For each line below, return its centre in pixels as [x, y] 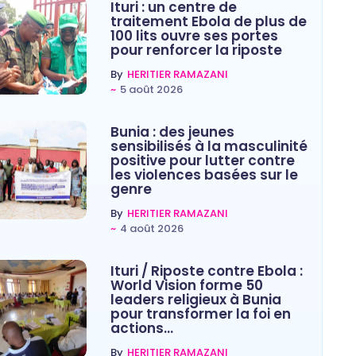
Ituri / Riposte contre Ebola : [206, 271]
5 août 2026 [151, 89]
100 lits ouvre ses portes [194, 35]
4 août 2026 [151, 228]
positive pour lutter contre [202, 160]
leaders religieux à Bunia [195, 299]
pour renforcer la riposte [196, 50]
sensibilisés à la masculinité [209, 146]
